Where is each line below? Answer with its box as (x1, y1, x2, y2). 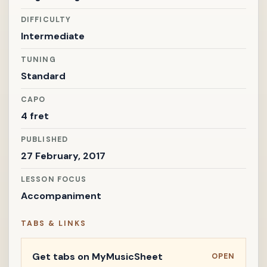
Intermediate (21, 30, 85, 42)
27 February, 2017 (21, 150, 105, 162)
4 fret (21, 110, 49, 122)
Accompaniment (21, 190, 101, 202)
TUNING (21, 55, 56, 64)
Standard (21, 70, 66, 82)
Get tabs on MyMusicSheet (32, 250, 163, 263)
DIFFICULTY (21, 15, 72, 24)
